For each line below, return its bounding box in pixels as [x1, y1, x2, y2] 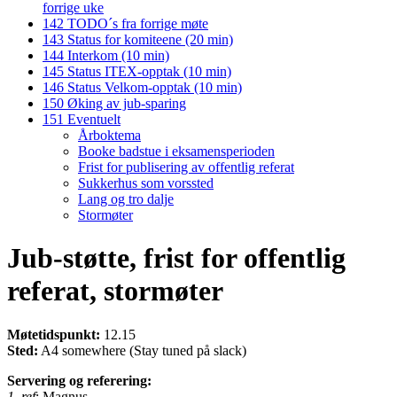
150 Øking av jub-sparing [43, 95, 186, 111]
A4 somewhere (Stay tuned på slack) [38, 342, 246, 358]
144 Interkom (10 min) [43, 47, 169, 63]
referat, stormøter [7, 275, 223, 307]
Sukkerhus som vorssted [78, 175, 214, 191]
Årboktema [78, 127, 141, 143]
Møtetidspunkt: [7, 326, 100, 342]
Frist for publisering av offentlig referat [78, 159, 294, 175]
